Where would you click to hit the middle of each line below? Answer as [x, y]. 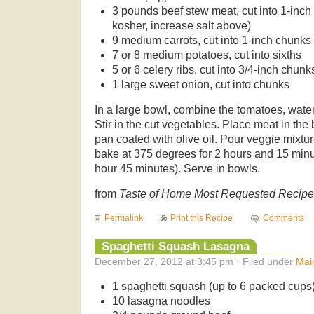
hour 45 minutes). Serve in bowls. [177, 168]
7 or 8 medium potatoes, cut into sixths [206, 55]
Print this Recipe [202, 218]
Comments [283, 218]
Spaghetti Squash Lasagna [176, 246]
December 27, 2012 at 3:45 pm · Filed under [195, 261]
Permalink [124, 218]
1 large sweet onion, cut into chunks [200, 84]
